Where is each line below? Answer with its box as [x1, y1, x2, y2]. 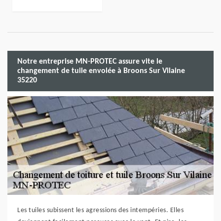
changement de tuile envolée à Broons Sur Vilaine [17, 67, 185, 75]
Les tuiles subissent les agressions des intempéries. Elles [17, 207, 184, 214]
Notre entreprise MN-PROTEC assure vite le [17, 57, 162, 66]
